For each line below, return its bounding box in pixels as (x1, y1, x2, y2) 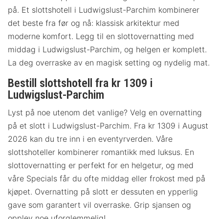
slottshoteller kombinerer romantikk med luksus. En (8, 147, 194, 157)
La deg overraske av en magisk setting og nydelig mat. (8, 57, 210, 67)
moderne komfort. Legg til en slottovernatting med (8, 31, 194, 41)
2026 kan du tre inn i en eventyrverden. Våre (8, 133, 173, 144)
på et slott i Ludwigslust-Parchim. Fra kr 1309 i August (8, 120, 208, 131)
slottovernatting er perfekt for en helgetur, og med (8, 160, 194, 170)
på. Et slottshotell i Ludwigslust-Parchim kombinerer (8, 4, 199, 15)
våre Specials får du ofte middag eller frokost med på (8, 173, 205, 183)
